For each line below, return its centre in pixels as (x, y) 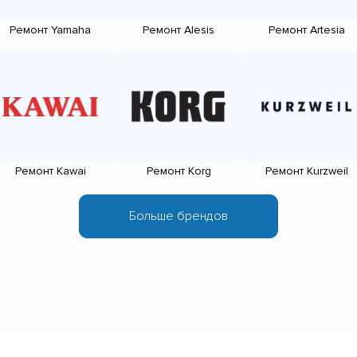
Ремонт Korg (178, 171)
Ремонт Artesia (307, 29)
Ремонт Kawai (50, 171)
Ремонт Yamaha (50, 29)
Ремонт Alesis (178, 29)
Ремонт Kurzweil (307, 171)
